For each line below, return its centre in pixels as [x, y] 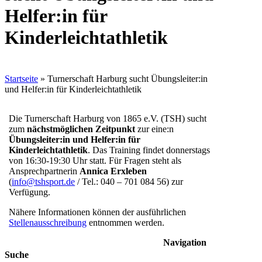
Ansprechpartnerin [44, 171]
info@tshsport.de [44, 181]
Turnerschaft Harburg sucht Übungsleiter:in [127, 78]
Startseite [21, 78]
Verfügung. [30, 192]
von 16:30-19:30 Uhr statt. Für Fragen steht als [95, 160]
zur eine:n [155, 129]
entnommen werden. [126, 222]
